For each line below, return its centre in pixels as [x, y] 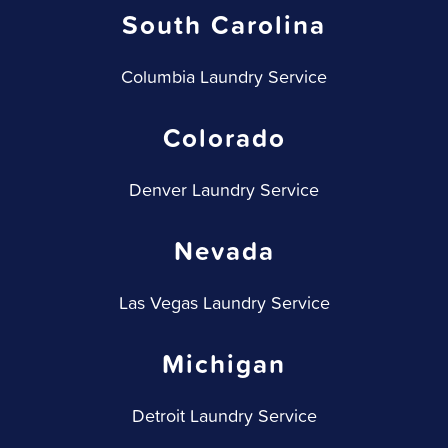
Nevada [224, 251]
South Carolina [224, 25]
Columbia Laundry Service [224, 77]
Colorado [224, 138]
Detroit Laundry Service [224, 416]
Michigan [224, 364]
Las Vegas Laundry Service [224, 303]
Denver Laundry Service [224, 190]
